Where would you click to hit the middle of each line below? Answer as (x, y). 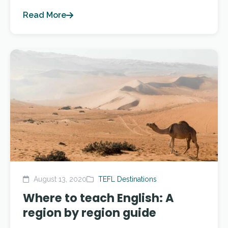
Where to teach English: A (98, 198)
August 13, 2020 (59, 179)
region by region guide (90, 213)
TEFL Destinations (127, 179)
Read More (45, 15)
